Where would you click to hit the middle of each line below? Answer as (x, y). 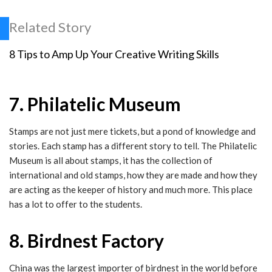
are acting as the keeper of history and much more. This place (131, 190)
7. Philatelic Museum (95, 104)
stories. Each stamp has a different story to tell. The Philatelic (133, 146)
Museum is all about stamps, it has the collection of (111, 161)
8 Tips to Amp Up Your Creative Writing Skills (114, 54)
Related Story (50, 27)
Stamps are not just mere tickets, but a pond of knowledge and (132, 131)
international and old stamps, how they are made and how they (133, 175)
